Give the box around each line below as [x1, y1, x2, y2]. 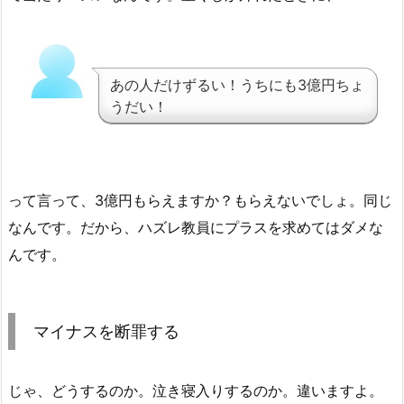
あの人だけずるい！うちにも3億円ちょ [110, 76, 364, 95]
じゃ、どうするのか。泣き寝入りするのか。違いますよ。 [8, 381, 383, 400]
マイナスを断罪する [33, 322, 179, 342]
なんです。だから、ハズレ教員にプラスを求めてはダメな [8, 218, 383, 237]
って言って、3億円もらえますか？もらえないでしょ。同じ [8, 191, 392, 210]
